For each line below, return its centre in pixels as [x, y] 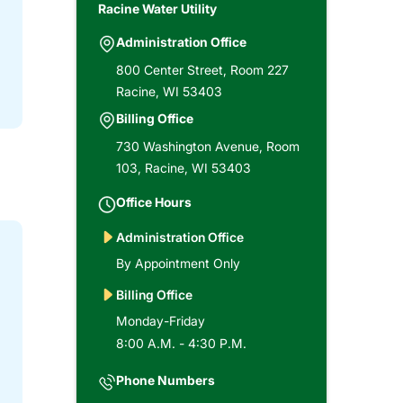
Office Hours [153, 201]
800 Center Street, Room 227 [202, 69]
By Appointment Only [178, 263]
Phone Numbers [165, 380]
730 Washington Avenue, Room [207, 146]
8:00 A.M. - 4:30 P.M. [181, 343]
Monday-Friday [160, 320]
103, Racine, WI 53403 [183, 167]
